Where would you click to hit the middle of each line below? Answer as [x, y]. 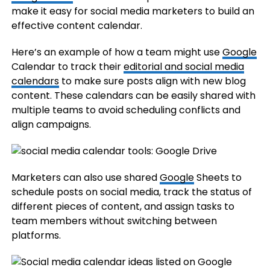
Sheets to [218, 177]
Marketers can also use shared [85, 177]
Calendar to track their [67, 67]
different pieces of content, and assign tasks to [123, 206]
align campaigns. [51, 124]
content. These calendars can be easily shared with [133, 96]
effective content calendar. [77, 26]
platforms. [36, 235]
